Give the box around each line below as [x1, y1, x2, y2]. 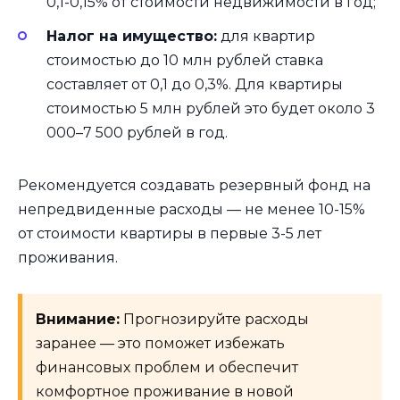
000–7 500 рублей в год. [46, 123, 228, 141]
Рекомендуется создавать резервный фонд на [18, 176, 371, 194]
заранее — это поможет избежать [36, 335, 285, 353]
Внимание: [36, 311, 120, 329]
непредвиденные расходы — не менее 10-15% [18, 200, 365, 218]
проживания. [18, 248, 118, 266]
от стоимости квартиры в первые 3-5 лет [18, 224, 321, 242]
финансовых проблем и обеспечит [36, 359, 298, 377]
